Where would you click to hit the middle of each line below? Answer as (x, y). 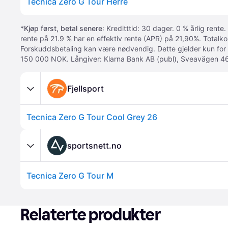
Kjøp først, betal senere (63, 28)
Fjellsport (85, 88)
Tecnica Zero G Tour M (70, 176)
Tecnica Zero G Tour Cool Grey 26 (92, 117)
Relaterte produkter (91, 215)
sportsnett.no (94, 145)
